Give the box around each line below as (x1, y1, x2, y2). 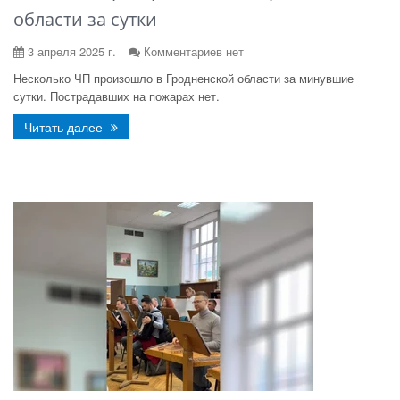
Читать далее (24, 118, 106, 136)
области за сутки (13, 7, 157, 31)
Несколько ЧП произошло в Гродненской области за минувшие (13, 70, 354, 87)
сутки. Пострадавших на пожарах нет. (13, 87, 220, 104)
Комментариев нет (144, 43, 244, 60)
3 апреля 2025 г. (24, 43, 116, 60)
